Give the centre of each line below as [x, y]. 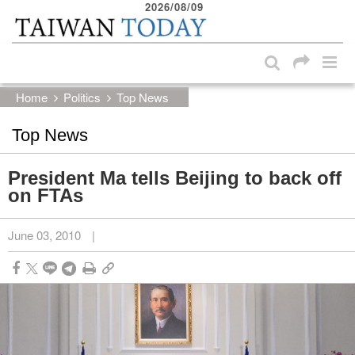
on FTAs [46, 195]
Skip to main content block [91, 16]
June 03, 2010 [44, 235]
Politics [82, 97]
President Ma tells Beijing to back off [175, 177]
